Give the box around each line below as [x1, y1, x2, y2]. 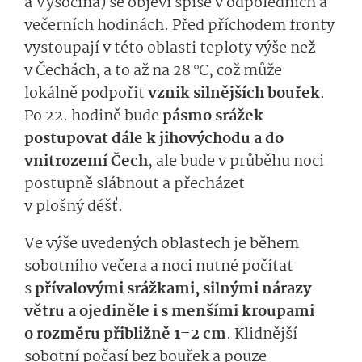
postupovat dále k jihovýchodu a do [24, 127, 284, 152]
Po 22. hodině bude [24, 104, 162, 129]
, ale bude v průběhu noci [148, 149, 324, 175]
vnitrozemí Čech [24, 149, 148, 175]
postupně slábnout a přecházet [24, 172, 245, 197]
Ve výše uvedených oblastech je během [24, 232, 299, 257]
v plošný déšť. [24, 195, 123, 220]
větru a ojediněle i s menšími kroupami [24, 300, 314, 325]
